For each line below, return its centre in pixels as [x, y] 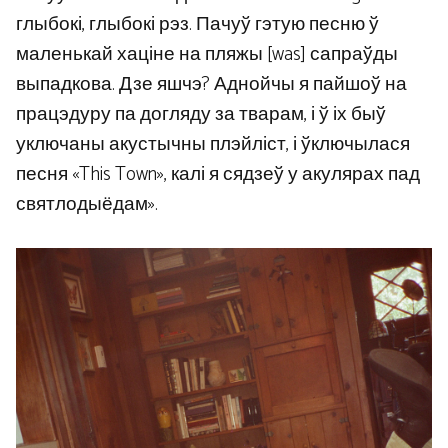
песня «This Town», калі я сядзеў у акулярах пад [218, 174]
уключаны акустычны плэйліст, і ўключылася [213, 144]
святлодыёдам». [87, 204]
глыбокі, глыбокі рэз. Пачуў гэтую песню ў [197, 24]
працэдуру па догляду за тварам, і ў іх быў [201, 114]
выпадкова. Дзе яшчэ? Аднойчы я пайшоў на [211, 84]
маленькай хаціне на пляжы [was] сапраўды [207, 54]
